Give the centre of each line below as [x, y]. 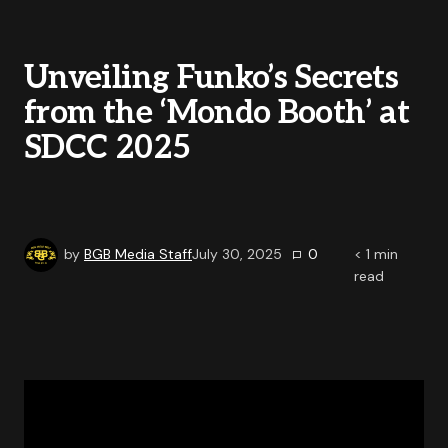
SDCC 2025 [107, 148]
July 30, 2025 [237, 253]
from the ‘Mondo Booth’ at [216, 113]
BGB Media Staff [138, 253]
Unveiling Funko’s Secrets [211, 78]
